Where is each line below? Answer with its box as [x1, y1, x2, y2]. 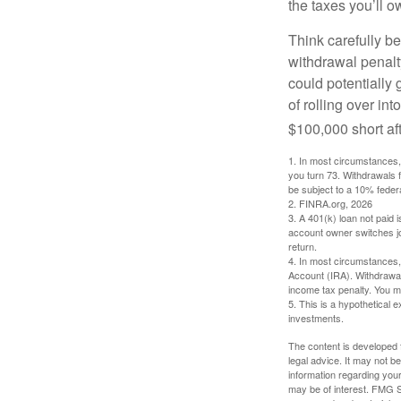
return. [288, 239, 317, 254]
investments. [288, 311, 344, 326]
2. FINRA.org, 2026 [288, 196, 372, 211]
